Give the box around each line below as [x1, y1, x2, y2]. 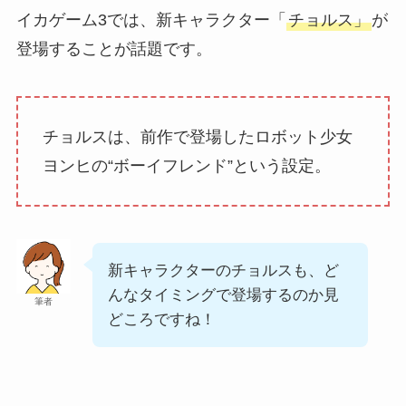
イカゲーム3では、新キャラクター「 [15, 11, 286, 30]
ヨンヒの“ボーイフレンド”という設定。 [42, 157, 331, 176]
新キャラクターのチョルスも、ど [107, 261, 339, 279]
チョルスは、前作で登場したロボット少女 [42, 128, 353, 147]
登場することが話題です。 [15, 40, 212, 59]
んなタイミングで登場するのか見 [107, 285, 339, 304]
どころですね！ [107, 310, 216, 328]
